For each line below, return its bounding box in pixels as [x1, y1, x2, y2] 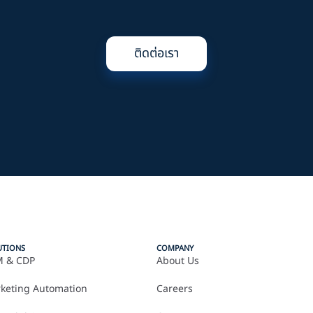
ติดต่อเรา [134, 44, 179, 63]
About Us [156, 254, 199, 268]
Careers [156, 282, 193, 296]
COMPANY [156, 242, 194, 254]
